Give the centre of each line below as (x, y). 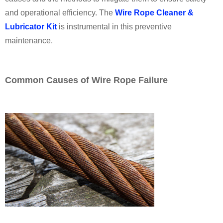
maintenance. (29, 40)
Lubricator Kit (31, 26)
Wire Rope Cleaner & (154, 12)
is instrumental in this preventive (114, 26)
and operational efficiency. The (60, 12)
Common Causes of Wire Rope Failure (86, 80)
